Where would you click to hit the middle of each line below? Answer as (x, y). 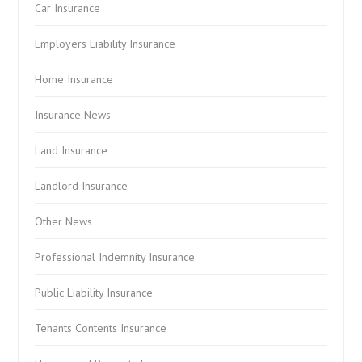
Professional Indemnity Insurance (115, 257)
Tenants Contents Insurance (101, 328)
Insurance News (73, 114)
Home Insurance (74, 79)
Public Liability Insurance (94, 292)
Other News (64, 221)
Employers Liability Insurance (105, 43)
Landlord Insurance (82, 185)
